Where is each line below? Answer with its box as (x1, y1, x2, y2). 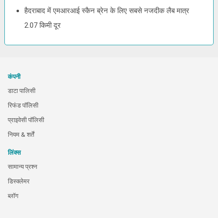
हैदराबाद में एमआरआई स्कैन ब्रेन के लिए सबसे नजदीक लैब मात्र (24, 6, 190, 15)
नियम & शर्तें (8, 131, 34, 138)
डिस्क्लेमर (8, 178, 30, 185)
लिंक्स (8, 149, 21, 156)
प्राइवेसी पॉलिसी (8, 116, 44, 124)
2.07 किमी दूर (24, 21, 61, 30)
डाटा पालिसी (8, 87, 36, 94)
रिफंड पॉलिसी (8, 102, 38, 109)
